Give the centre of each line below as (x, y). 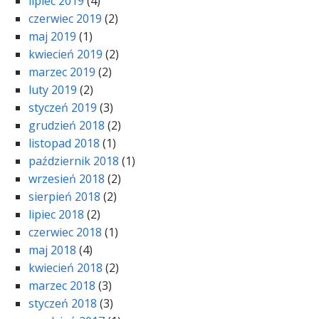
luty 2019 (53, 90)
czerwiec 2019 (65, 19)
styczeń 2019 (63, 108)
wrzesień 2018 (67, 179)
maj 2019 (52, 37)
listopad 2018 (64, 143)
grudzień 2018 (67, 126)
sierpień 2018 (64, 197)
